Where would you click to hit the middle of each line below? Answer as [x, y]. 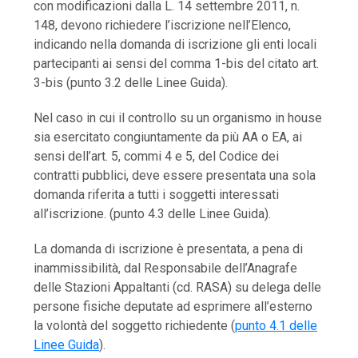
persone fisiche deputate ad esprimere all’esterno [173, 307]
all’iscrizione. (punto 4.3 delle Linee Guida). [153, 214]
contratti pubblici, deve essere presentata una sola [175, 176]
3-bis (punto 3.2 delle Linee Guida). [131, 83]
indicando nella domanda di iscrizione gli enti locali [175, 45]
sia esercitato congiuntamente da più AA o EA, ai [168, 137]
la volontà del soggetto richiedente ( [135, 326]
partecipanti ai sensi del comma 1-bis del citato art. [177, 64]
